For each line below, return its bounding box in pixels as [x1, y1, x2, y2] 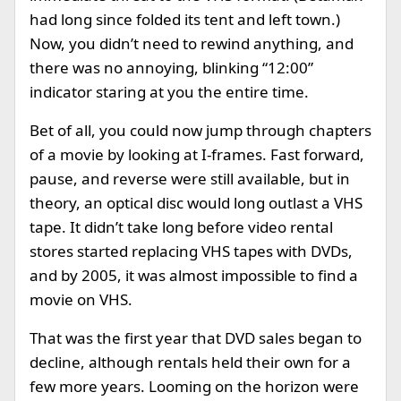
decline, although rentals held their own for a [30, 352, 351, 372]
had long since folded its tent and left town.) [30, 9, 340, 30]
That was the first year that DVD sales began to [30, 328, 362, 348]
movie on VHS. [30, 289, 132, 310]
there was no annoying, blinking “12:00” [30, 57, 313, 78]
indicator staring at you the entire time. [30, 81, 309, 102]
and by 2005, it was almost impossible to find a [30, 265, 358, 286]
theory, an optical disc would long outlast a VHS [30, 192, 363, 213]
